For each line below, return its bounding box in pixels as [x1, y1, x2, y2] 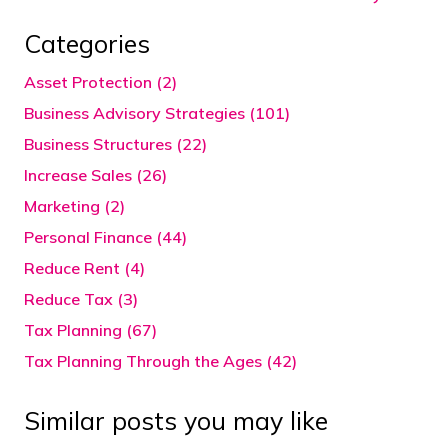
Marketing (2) [24, 196, 125, 217]
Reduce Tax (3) [24, 289, 138, 310]
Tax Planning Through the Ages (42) [24, 351, 297, 372]
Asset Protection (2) [24, 72, 177, 93]
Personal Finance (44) [24, 227, 187, 248]
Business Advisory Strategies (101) [24, 103, 290, 124]
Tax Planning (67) [24, 320, 157, 341]
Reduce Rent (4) [24, 258, 145, 279]
